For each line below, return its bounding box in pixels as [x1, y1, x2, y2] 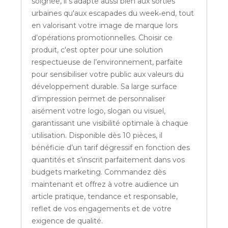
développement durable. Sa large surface [32, 82, 178, 92]
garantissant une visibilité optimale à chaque [32, 119, 189, 128]
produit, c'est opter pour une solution [32, 45, 163, 55]
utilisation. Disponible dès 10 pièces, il [32, 131, 163, 140]
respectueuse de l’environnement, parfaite [32, 58, 183, 67]
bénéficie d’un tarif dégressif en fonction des [32, 143, 190, 153]
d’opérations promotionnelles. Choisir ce [32, 33, 173, 43]
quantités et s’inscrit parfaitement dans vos [32, 155, 185, 165]
